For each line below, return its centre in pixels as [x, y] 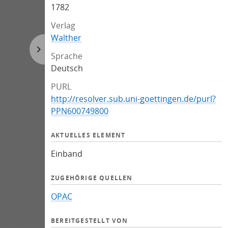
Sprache [67, 56]
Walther [66, 38]
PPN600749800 [80, 111]
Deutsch [67, 68]
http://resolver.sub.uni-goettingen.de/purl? [133, 99]
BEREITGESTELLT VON [90, 221]
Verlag [63, 25]
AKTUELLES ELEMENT [88, 135]
